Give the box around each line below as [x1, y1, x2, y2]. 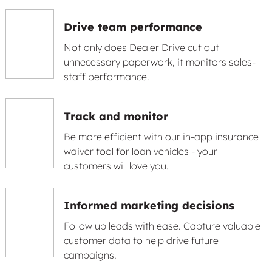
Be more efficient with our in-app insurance [64, 131, 259, 143]
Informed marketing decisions [64, 199, 234, 212]
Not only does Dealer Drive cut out [64, 41, 219, 53]
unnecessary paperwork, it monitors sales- [64, 56, 256, 68]
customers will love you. [64, 160, 169, 172]
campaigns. [64, 249, 117, 261]
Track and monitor [64, 109, 168, 123]
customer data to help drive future [64, 234, 219, 246]
